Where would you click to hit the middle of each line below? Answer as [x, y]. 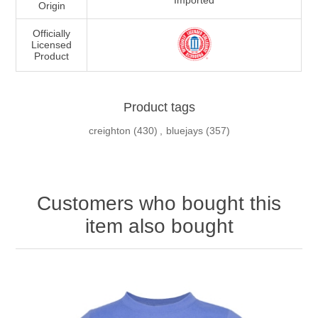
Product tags [159, 108]
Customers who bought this [159, 204]
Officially [52, 34]
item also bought [159, 226]
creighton [109, 131]
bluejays [184, 131]
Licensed [52, 45]
